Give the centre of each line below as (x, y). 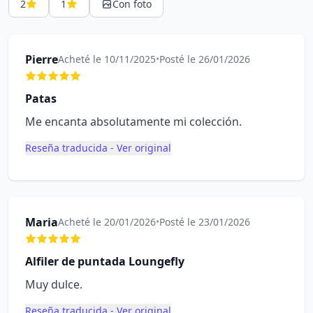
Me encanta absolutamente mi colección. (133, 122)
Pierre (42, 59)
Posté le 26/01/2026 (205, 59)
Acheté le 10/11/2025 (107, 59)
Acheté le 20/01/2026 (107, 222)
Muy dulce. (54, 284)
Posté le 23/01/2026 (205, 222)
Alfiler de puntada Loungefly (105, 261)
